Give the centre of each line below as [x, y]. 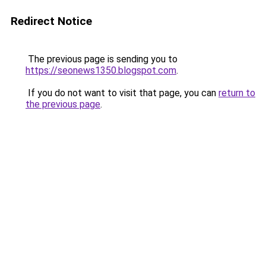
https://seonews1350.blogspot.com [101, 70]
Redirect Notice [51, 21]
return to [237, 93]
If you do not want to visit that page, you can [122, 93]
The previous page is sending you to [102, 59]
